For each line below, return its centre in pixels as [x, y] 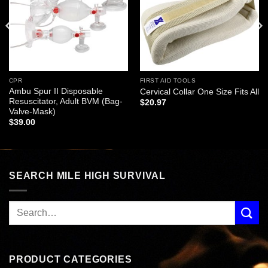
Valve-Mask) [32, 112]
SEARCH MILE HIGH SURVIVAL [87, 176]
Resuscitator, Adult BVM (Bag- [66, 102]
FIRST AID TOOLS [168, 81]
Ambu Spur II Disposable [56, 92]
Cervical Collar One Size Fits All [199, 92]
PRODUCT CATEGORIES [71, 259]
